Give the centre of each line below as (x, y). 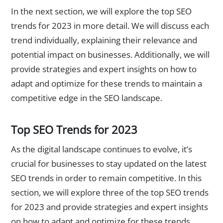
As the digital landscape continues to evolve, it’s (102, 149)
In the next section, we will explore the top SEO (101, 11)
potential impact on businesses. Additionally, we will (110, 55)
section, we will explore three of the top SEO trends (110, 193)
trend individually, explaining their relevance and (104, 40)
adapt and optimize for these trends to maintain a (107, 84)
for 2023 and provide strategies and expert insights (110, 207)
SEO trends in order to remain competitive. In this (106, 178)
